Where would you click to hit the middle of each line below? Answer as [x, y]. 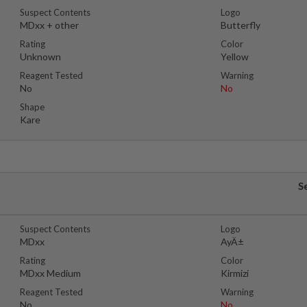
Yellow [234, 57]
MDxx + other [49, 25]
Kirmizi [234, 273]
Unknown [40, 57]
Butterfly [240, 25]
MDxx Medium [50, 273]
